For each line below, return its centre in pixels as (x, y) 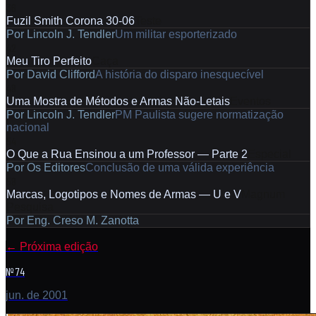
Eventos (250, 101)
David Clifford (61, 74)
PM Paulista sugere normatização (199, 114)
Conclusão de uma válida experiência (180, 167)
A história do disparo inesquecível (180, 74)
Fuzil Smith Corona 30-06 (71, 20)
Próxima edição (57, 246)
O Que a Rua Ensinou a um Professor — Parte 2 (127, 154)
